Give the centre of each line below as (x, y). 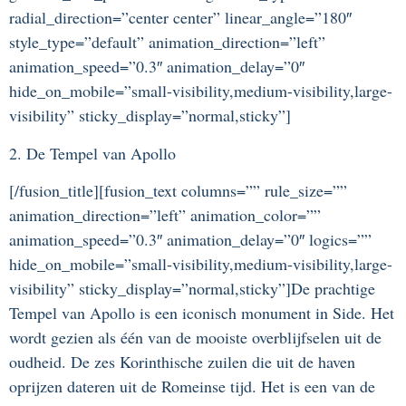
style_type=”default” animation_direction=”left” (167, 42)
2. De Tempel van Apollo (92, 153)
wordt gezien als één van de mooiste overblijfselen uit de (195, 338)
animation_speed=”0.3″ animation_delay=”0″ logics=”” (190, 240)
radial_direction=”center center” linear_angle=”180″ (180, 18)
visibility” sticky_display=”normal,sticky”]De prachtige (192, 289)
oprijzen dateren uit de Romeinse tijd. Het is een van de (192, 387)
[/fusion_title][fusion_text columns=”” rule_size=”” (178, 191)
